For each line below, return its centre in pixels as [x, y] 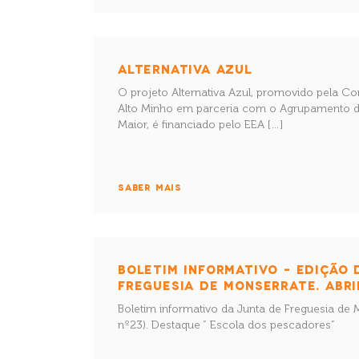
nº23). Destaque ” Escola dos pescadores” [226, 325]
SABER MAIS [150, 187]
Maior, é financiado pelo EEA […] [200, 125]
